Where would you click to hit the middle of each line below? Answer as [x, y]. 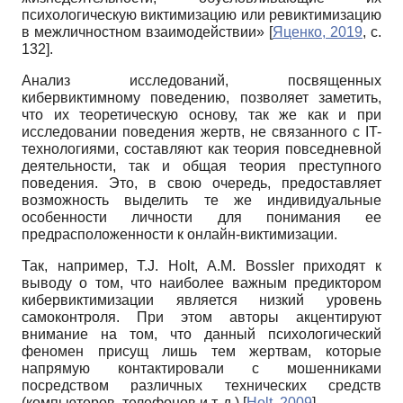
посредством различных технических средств [201, 385]
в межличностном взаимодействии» [145, 31]
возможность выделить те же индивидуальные [201, 200]
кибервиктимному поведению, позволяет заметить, [201, 97]
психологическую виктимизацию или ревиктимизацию [201, 14]
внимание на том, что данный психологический [201, 334]
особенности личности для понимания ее [201, 217]
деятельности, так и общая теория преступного [201, 166]
